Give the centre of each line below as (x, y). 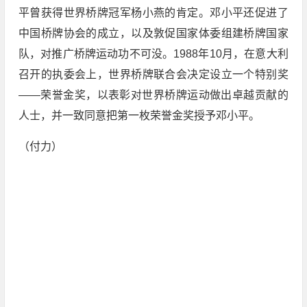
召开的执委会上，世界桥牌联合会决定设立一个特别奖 (153, 74)
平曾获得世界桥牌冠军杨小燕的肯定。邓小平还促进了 (153, 13)
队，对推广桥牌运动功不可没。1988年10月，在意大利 (153, 54)
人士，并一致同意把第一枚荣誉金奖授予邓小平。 (139, 115)
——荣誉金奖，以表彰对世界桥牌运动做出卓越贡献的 (153, 95)
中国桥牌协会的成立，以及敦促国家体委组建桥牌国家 (153, 33)
